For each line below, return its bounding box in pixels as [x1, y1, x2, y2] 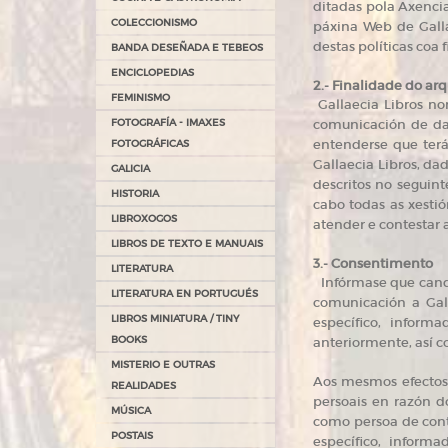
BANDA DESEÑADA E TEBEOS [111, 41, 263, 54]
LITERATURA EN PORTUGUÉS [111, 287, 258, 300]
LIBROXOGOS [111, 212, 177, 225]
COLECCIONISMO [111, 16, 197, 29]
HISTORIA [111, 187, 159, 200]
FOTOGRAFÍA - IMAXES [111, 116, 225, 129]
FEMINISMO [111, 91, 170, 104]
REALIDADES [111, 379, 176, 392]
